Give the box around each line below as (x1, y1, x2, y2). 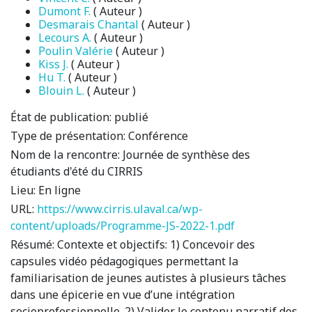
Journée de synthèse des (120, 146, 250, 162)
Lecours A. (38, 29, 91, 45)
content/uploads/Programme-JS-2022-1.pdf (10, 217, 235, 233)
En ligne (36, 182, 81, 198)
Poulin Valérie (38, 42, 113, 58)
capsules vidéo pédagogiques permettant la (10, 253, 238, 269)
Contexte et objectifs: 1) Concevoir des (57, 236, 255, 252)
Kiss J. (38, 56, 68, 72)
